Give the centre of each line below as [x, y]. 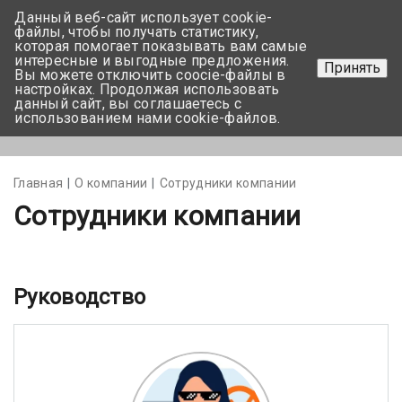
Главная [39, 183]
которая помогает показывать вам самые [161, 46]
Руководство [80, 297]
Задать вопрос [323, 75]
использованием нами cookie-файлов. [148, 118]
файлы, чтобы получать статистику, [137, 32]
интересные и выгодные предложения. [152, 61]
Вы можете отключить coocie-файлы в [150, 75]
